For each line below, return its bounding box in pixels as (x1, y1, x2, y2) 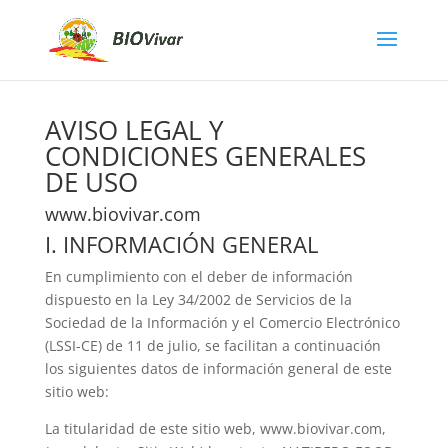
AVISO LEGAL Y (44, 112, 224, 148)
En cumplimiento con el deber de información (44, 267, 353, 286)
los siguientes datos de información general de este (44, 359, 392, 378)
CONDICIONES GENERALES (44, 138, 366, 174)
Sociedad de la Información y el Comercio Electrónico (44, 313, 400, 332)
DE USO (44, 164, 138, 200)
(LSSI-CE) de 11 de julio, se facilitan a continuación (44, 336, 381, 355)
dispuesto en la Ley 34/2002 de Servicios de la (44, 290, 352, 309)
